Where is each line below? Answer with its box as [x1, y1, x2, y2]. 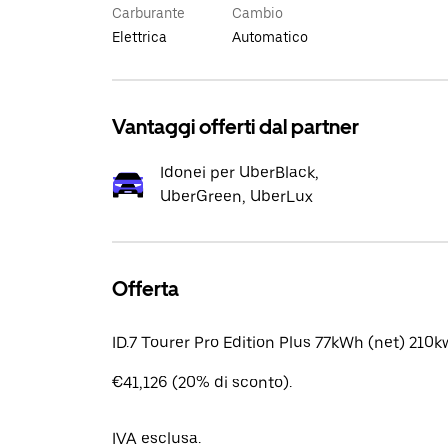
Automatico [232, 29, 308, 45]
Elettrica [112, 29, 167, 45]
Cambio [232, 5, 283, 21]
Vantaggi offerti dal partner [112, 115, 359, 139]
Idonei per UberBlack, [160, 163, 319, 182]
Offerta [112, 277, 179, 301]
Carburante [112, 5, 185, 21]
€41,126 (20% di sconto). [112, 373, 292, 392]
